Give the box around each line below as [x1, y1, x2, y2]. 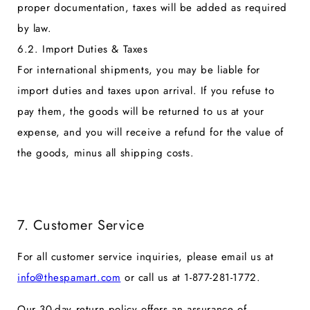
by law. [17, 20, 52, 36]
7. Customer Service [17, 215, 145, 236]
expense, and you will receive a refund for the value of [17, 124, 284, 140]
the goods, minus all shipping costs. [17, 145, 194, 161]
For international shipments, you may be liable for [17, 62, 261, 77]
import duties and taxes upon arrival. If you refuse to [17, 82, 275, 98]
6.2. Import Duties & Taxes [17, 41, 148, 57]
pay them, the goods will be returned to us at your [17, 103, 265, 119]
